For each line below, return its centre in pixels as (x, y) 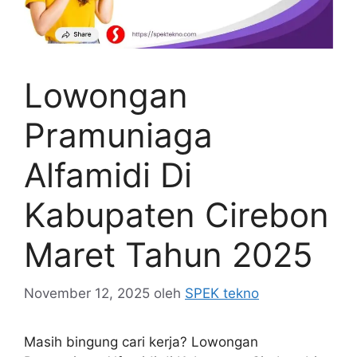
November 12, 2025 (87, 294)
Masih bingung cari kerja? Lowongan (141, 342)
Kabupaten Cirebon (177, 214)
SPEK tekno (222, 294)
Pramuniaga (118, 135)
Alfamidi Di (108, 175)
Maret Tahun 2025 (169, 254)
